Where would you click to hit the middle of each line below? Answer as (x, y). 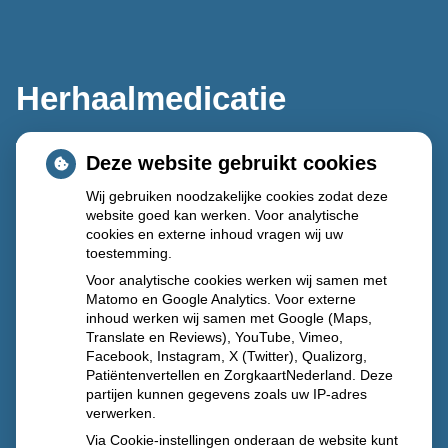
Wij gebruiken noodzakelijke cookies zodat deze (237, 196)
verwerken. (121, 413)
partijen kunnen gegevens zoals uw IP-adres (226, 394)
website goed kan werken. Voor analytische (222, 215)
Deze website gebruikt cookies (231, 163)
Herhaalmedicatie (151, 99)
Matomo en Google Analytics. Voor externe (221, 299)
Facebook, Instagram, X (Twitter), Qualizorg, (226, 356)
